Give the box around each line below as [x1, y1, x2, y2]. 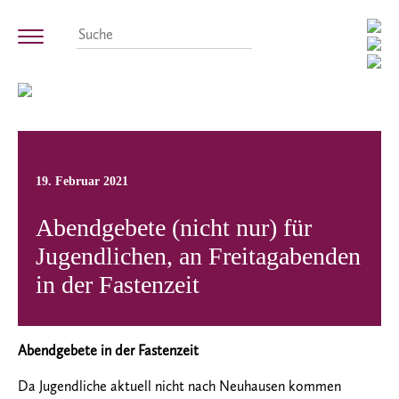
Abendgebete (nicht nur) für [36, 214, 312, 242]
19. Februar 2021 [36, 174, 128, 188]
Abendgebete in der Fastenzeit [18, 342, 199, 360]
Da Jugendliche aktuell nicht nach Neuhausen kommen [18, 378, 341, 395]
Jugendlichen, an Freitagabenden [36, 242, 361, 271]
